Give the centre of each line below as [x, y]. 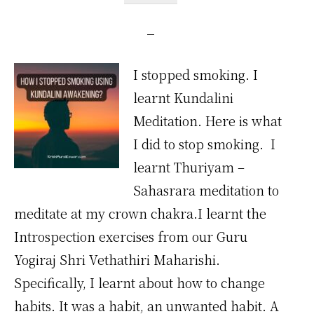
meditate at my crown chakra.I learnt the [140, 213]
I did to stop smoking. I [204, 144]
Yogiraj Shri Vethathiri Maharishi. [117, 259]
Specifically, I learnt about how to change [139, 282]
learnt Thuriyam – [189, 167]
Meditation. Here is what [207, 121]
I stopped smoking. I [196, 74]
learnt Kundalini [183, 97]
